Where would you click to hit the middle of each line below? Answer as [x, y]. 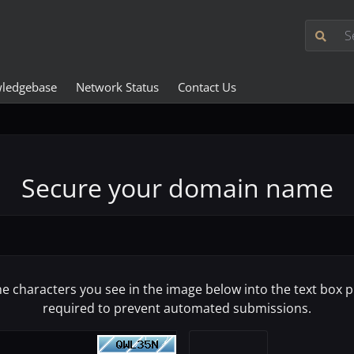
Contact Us [207, 87]
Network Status [117, 87]
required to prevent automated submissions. [177, 308]
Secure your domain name [177, 188]
